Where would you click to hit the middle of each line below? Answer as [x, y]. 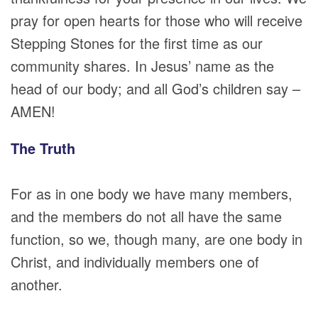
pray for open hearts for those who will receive [157, 20]
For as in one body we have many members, [152, 193]
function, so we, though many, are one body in [157, 239]
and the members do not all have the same [146, 216]
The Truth [43, 148]
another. [37, 284]
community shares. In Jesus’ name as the [142, 66]
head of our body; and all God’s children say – [155, 88]
